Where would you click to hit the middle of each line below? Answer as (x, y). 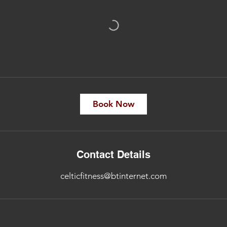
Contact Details (113, 155)
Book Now (113, 104)
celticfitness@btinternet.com (113, 176)
